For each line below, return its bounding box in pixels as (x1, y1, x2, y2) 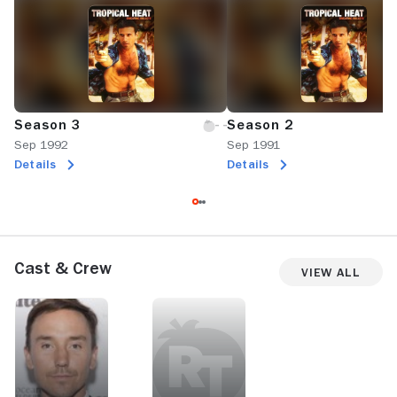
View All (301, 265, 361, 278)
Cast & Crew (14, 259, 112, 276)
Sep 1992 (14, 138, 68, 151)
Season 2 (227, 118, 293, 132)
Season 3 (14, 118, 81, 132)
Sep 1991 (227, 138, 280, 151)
